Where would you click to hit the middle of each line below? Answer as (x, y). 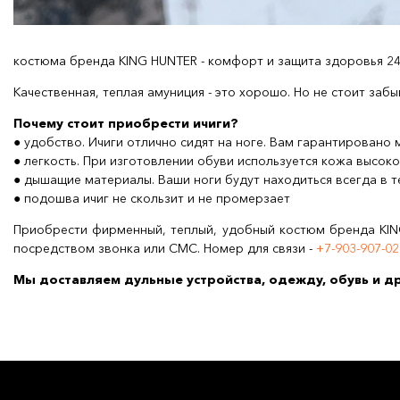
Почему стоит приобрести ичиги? (126, 123)
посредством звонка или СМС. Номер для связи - (165, 248)
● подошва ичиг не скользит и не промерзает (155, 198)
